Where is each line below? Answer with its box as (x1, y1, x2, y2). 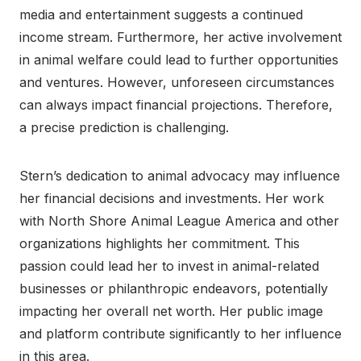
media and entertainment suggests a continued (19, 6, 303, 23)
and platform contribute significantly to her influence (19, 325, 342, 342)
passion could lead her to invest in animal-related (19, 257, 319, 274)
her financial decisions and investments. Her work (19, 189, 324, 206)
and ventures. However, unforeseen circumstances (19, 73, 334, 90)
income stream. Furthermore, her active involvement (19, 28, 342, 45)
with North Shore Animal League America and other (19, 212, 339, 229)
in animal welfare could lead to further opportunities (19, 51, 338, 68)
